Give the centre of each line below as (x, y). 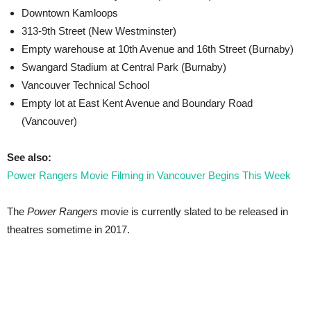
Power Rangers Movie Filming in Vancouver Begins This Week (149, 175)
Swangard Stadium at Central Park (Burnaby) (124, 67)
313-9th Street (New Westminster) (99, 31)
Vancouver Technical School (85, 85)
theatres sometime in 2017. (68, 229)
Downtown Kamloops (70, 12)
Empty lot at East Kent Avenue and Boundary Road (137, 103)
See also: (29, 157)
